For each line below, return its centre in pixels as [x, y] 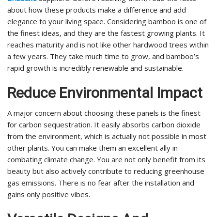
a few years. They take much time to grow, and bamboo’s [103, 56]
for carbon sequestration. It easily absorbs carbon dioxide [104, 125]
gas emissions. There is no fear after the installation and [101, 183]
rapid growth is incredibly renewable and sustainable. [95, 68]
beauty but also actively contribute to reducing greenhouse [106, 171]
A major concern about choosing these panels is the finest [104, 113]
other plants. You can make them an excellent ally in [93, 148]
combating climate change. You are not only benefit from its [106, 160]
